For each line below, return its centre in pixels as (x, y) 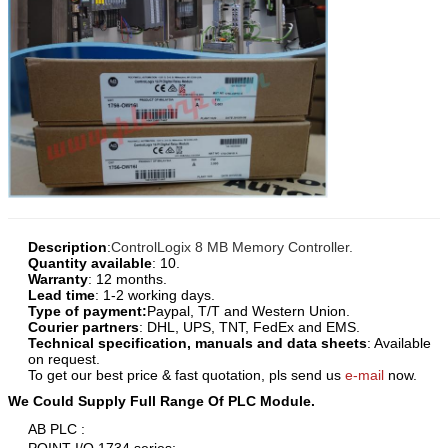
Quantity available (90, 262)
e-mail (364, 374)
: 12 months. (127, 278)
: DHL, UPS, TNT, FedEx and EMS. (249, 326)
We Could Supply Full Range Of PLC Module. (161, 400)
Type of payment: (87, 310)
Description (67, 246)
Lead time (61, 294)
